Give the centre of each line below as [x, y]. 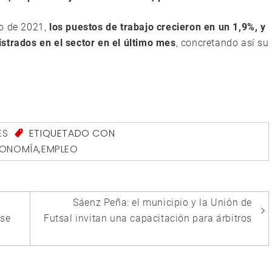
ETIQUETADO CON [71, 133]
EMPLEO [60, 149]
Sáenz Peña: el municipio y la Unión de [162, 203]
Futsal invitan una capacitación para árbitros [148, 219]
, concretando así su [222, 43]
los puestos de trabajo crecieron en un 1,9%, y [158, 27]
